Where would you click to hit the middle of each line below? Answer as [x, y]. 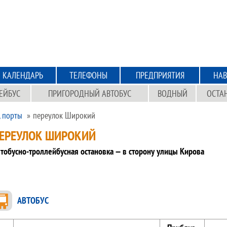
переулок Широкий [64, 115]
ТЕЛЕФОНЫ [88, 75]
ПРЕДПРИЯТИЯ [160, 75]
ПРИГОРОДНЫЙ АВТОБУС [90, 93]
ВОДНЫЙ [172, 93]
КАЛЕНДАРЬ [23, 75]
